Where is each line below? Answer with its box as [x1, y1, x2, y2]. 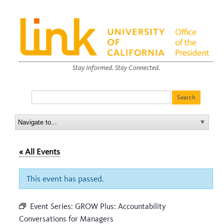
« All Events [19, 146, 60, 156]
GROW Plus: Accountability [75, 201, 166, 211]
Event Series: [30, 201, 75, 211]
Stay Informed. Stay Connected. [72, 63, 160, 72]
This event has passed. [26, 173, 104, 183]
